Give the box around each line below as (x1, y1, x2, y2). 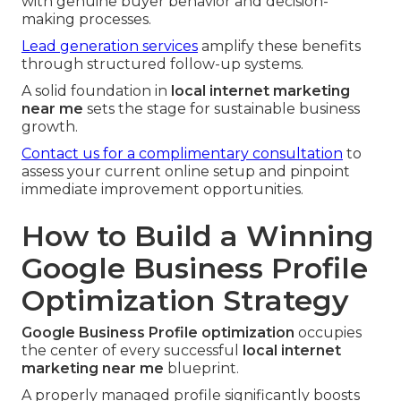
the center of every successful (21, 342, 243, 360)
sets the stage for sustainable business (83, 100, 360, 118)
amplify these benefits (198, 38, 361, 55)
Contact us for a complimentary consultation (21, 145, 343, 163)
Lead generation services (21, 38, 198, 55)
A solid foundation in (21, 82, 171, 100)
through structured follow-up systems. (21, 55, 303, 73)
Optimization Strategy (21, 283, 349, 319)
